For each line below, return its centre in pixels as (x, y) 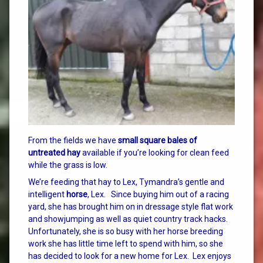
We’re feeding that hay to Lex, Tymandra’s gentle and (126, 182)
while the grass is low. (69, 165)
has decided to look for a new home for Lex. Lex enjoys (130, 256)
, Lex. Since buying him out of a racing (158, 194)
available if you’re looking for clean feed (155, 152)
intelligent (47, 194)
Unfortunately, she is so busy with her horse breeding (126, 231)
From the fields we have (73, 140)
